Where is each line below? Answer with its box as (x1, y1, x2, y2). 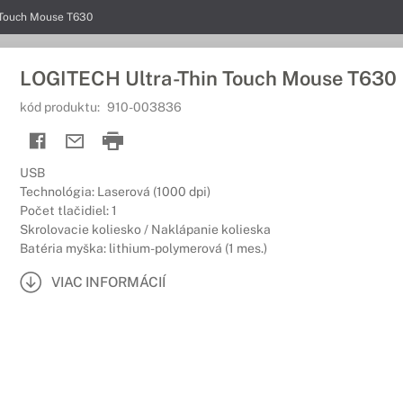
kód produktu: (20, 100, 103, 114)
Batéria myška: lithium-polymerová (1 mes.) (20, 241, 267, 255)
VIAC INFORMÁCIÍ (51, 273, 166, 290)
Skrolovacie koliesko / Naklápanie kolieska (20, 222, 271, 237)
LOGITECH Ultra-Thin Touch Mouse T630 (20, 67, 397, 90)
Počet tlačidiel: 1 (20, 203, 117, 218)
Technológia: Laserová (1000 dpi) (20, 184, 210, 199)
